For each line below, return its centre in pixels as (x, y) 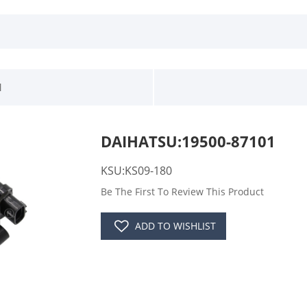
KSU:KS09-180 (136, 171)
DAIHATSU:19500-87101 (188, 142)
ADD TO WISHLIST (175, 226)
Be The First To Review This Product (182, 192)
